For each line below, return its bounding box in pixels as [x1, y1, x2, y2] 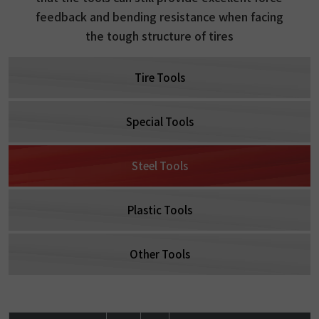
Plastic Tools [127, 202, 192, 217]
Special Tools [125, 114, 194, 129]
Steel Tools [131, 158, 188, 173]
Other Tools [129, 246, 190, 261]
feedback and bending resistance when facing [35, 8, 283, 25]
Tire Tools [134, 70, 185, 85]
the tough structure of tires [85, 27, 234, 44]
